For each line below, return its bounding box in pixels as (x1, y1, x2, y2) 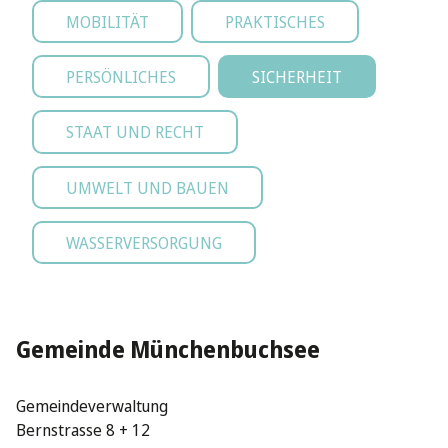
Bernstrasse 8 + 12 (16, 417, 150, 442)
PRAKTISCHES (225, 9, 325, 34)
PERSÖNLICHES (66, 65, 176, 90)
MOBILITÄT (66, 9, 149, 34)
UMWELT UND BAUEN (66, 175, 229, 200)
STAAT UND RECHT (66, 120, 204, 145)
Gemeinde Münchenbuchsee (16, 332, 320, 367)
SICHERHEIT (252, 65, 342, 90)
